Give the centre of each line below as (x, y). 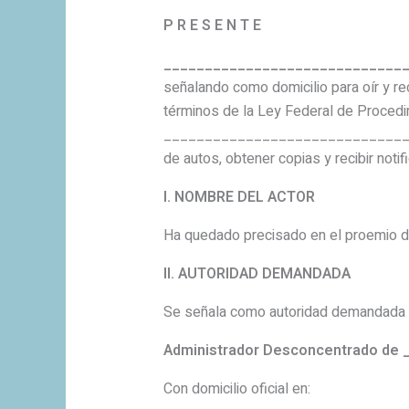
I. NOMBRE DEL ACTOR (239, 198)
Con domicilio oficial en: (236, 389)
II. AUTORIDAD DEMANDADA (257, 274)
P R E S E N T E (212, 26)
